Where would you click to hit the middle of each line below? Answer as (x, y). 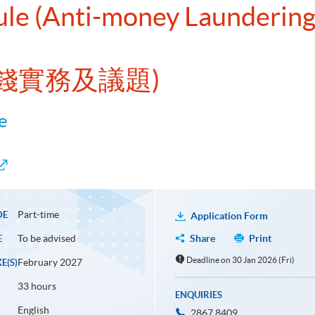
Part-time (38, 215)
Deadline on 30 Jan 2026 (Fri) (241, 260)
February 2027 (50, 263)
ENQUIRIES (198, 295)
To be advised (46, 239)
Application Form (229, 216)
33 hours (37, 287)
